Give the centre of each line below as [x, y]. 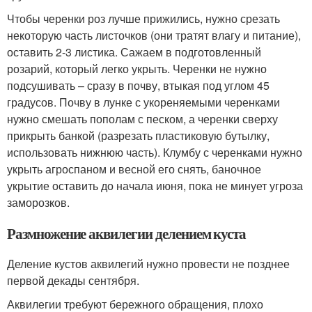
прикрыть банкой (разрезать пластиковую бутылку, [138, 135]
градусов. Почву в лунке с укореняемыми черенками [143, 102]
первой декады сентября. [73, 280]
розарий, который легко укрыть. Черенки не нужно [137, 69]
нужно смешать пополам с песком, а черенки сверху [142, 119]
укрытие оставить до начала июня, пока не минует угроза [155, 186]
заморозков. [38, 202]
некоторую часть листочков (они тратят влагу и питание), [154, 35]
